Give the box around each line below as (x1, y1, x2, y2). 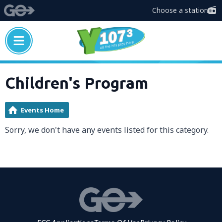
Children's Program (5, 74, 148, 92)
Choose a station (152, 5, 208, 15)
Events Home (21, 106, 64, 114)
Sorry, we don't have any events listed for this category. (5, 124, 209, 135)
